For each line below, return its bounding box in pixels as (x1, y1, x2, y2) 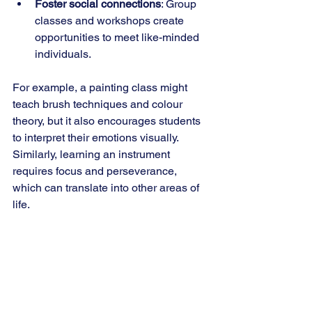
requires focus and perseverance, (13, 164, 180, 178)
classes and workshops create (35, 14, 187, 27)
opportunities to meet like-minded (35, 31, 202, 44)
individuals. (35, 47, 91, 61)
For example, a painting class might (13, 81, 190, 94)
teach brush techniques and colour (13, 97, 185, 111)
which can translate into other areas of (13, 181, 202, 194)
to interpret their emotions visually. (13, 131, 181, 144)
